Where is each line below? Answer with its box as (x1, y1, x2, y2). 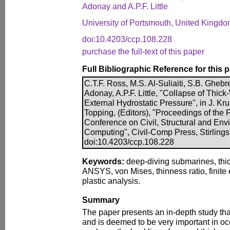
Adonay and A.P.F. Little (82, 2, 168, 11)
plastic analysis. (82, 176, 140, 185)
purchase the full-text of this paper (82, 47, 204, 56)
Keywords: (82, 157, 124, 166)
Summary (82, 195, 120, 204)
